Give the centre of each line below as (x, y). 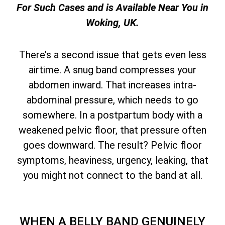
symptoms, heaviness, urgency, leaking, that (113, 160)
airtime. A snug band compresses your (113, 70)
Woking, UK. (113, 22)
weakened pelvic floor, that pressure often (113, 130)
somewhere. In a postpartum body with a (113, 115)
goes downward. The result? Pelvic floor (113, 145)
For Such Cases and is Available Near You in (113, 7)
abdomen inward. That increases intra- (113, 85)
